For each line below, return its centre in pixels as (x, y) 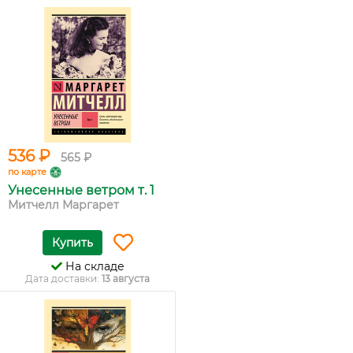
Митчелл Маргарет (63, 205)
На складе (93, 266)
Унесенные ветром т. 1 (81, 190)
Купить (72, 243)
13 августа (126, 279)
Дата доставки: (63, 279)
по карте (27, 172)
